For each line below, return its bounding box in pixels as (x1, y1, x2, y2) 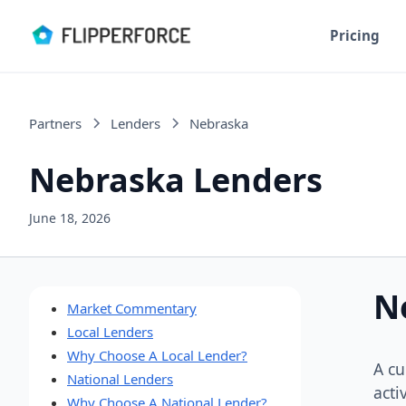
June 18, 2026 (29, 209, 111, 227)
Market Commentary (67, 299, 197, 317)
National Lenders (67, 370, 173, 388)
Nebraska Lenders (29, 158, 323, 202)
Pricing (330, 26, 381, 44)
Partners (29, 113, 82, 132)
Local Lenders (67, 323, 153, 341)
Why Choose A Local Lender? (67, 346, 247, 364)
